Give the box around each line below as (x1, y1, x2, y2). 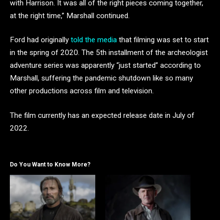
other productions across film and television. (10, 86, 154, 96)
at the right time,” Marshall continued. (10, 11, 130, 20)
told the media (71, 35, 117, 45)
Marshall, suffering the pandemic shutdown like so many (10, 74, 193, 83)
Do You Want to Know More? (10, 161, 90, 168)
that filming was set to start (117, 35, 209, 45)
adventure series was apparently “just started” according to (10, 61, 201, 70)
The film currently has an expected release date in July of (10, 110, 194, 120)
